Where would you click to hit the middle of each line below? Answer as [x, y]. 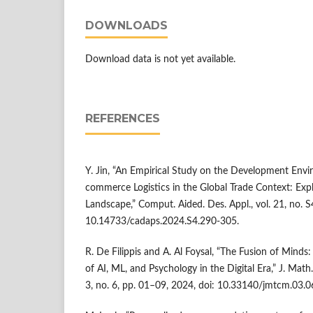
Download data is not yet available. [160, 59]
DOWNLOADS [126, 26]
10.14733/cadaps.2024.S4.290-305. [162, 222]
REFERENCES [123, 118]
